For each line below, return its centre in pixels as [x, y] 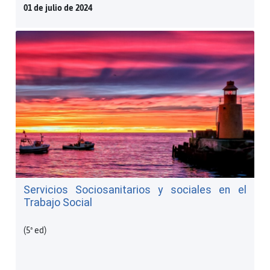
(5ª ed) [35, 230]
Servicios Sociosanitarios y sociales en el [135, 190]
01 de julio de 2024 [58, 8]
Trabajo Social [58, 202]
